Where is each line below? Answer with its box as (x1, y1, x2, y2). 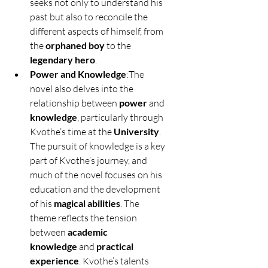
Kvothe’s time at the (30, 126, 114, 138)
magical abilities (54, 197, 120, 209)
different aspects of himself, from (30, 25, 165, 38)
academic (68, 226, 109, 238)
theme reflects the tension (30, 212, 139, 224)
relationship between (30, 97, 119, 109)
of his (30, 197, 54, 210)
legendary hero (30, 54, 95, 66)
